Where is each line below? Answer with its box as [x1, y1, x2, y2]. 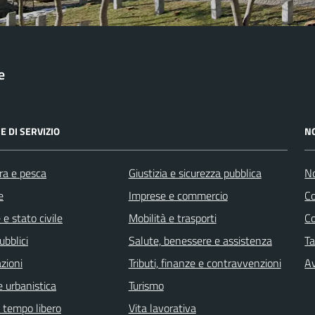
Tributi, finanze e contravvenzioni [128, 254, 281, 271]
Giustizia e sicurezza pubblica [128, 164, 262, 181]
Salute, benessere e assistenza [128, 231, 272, 249]
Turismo [128, 276, 164, 294]
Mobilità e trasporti [128, 209, 217, 226]
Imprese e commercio [128, 186, 228, 204]
